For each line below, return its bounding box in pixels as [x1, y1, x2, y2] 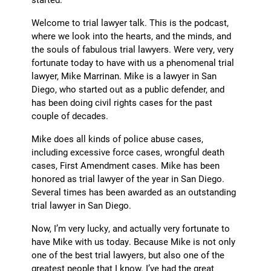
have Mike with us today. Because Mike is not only [31, 235, 236, 248]
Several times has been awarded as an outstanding [31, 186, 237, 198]
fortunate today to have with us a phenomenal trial [31, 56, 235, 69]
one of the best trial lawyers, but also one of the [31, 249, 225, 261]
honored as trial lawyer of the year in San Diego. [31, 172, 225, 185]
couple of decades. [31, 109, 109, 122]
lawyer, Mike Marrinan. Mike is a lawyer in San [31, 70, 217, 82]
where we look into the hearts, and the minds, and [31, 30, 232, 42]
